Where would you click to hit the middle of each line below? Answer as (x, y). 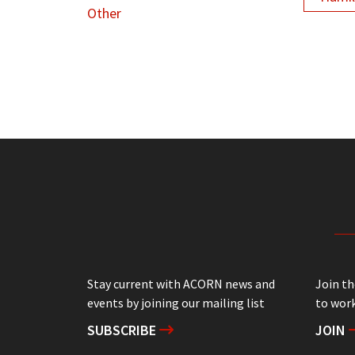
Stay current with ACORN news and (181, 283)
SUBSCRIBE (123, 330)
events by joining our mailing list (176, 302)
